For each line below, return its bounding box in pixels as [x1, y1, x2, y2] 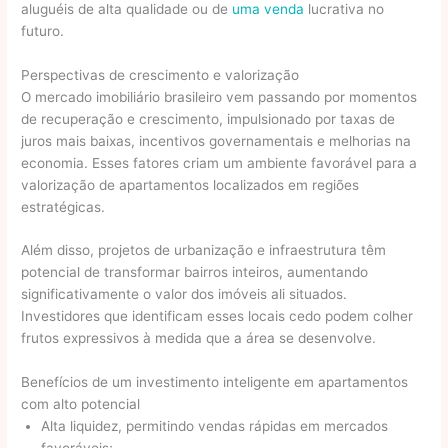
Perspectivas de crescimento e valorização [21, 66, 300, 83]
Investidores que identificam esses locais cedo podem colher [21, 308, 414, 325]
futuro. [21, 22, 65, 39]
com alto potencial [21, 396, 141, 413]
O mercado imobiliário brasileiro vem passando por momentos [21, 88, 418, 105]
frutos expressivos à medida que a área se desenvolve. [21, 330, 377, 347]
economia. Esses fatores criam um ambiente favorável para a [21, 154, 418, 171]
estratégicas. [21, 198, 106, 215]
